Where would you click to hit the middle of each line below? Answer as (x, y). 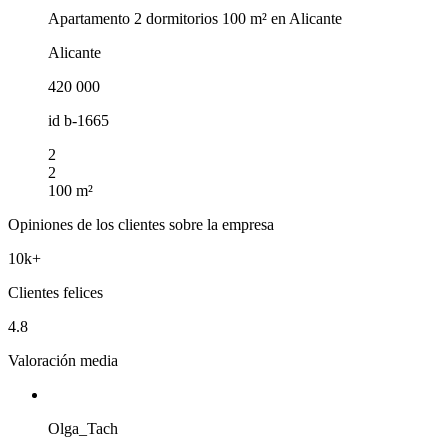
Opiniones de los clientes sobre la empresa (141, 224)
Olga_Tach (83, 428)
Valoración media (63, 360)
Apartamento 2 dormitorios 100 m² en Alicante (195, 18)
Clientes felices (55, 292)
